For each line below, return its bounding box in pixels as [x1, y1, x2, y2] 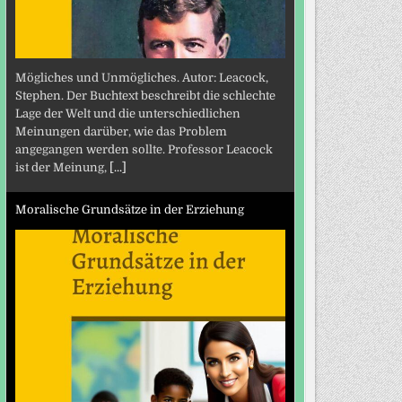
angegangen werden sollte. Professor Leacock [14, 143, 273, 157]
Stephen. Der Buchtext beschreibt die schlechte [14, 89, 275, 103]
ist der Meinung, [14, 161, 109, 175]
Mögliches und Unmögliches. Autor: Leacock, [14, 71, 268, 85]
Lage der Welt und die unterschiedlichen [14, 107, 240, 121]
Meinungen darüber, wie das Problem [14, 125, 227, 139]
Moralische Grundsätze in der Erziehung [14, 202, 244, 216]
